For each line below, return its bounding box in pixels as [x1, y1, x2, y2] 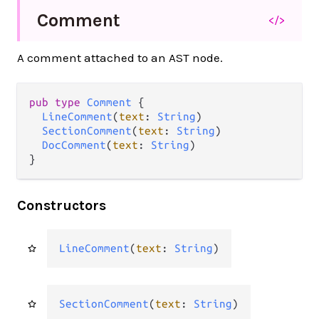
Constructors [17, 197, 106, 214]
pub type [29, 95, 87, 108]
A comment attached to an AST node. [17, 50, 223, 65]
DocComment [42, 138, 106, 151]
